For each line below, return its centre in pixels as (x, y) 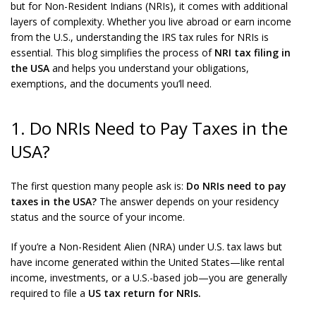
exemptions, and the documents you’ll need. (111, 84)
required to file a (49, 293)
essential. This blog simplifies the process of (113, 53)
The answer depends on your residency (188, 201)
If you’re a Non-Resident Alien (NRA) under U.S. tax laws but (146, 247)
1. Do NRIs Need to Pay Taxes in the (149, 128)
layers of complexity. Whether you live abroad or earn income (151, 22)
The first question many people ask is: (98, 186)
